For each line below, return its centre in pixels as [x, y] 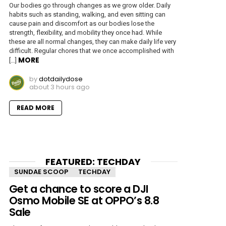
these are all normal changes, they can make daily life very [93, 41]
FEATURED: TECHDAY [93, 161]
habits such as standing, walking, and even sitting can [87, 14]
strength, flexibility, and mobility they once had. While [86, 32]
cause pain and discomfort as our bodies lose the [82, 23]
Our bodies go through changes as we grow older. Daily [90, 5]
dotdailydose [61, 79]
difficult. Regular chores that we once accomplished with [92, 50]
